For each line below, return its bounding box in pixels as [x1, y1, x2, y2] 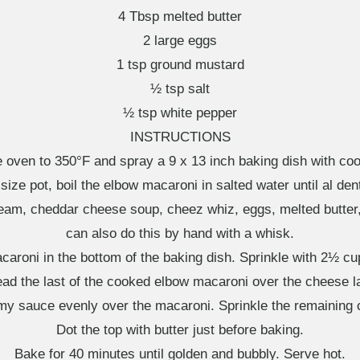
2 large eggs [143, 33, 217, 48]
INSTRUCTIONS [129, 129, 231, 145]
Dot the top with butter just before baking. [56, 322, 304, 337]
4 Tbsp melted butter [118, 9, 242, 24]
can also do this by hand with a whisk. [66, 226, 294, 241]
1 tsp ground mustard [116, 57, 244, 72]
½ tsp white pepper [123, 105, 237, 121]
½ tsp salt [150, 81, 210, 96]
